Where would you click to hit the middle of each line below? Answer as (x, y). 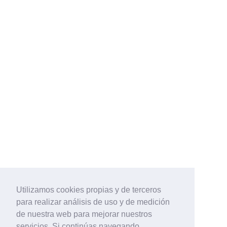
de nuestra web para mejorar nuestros (84, 214)
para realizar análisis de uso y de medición (93, 202)
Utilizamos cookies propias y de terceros (89, 190)
